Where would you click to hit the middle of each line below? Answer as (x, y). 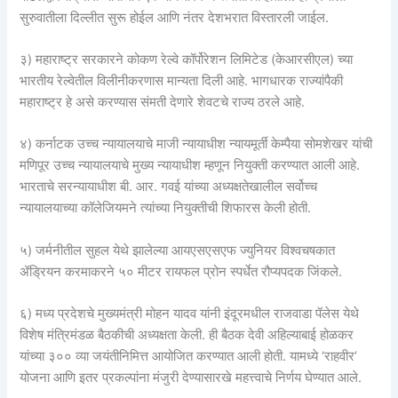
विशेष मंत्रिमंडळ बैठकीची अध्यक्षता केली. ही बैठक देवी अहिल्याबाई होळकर (187, 335)
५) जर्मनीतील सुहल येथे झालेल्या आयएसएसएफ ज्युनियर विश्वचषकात (178, 250)
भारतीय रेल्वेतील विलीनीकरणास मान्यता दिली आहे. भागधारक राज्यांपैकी (182, 81)
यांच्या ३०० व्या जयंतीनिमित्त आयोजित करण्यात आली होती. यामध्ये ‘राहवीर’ (189, 357)
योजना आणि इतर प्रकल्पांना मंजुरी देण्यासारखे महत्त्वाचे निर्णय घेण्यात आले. (191, 378)
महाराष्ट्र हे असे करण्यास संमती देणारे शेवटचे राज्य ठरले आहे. (163, 103)
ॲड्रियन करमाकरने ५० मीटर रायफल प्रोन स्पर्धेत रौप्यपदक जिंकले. (181, 271)
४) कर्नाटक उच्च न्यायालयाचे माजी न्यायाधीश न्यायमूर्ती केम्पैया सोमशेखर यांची (196, 144)
